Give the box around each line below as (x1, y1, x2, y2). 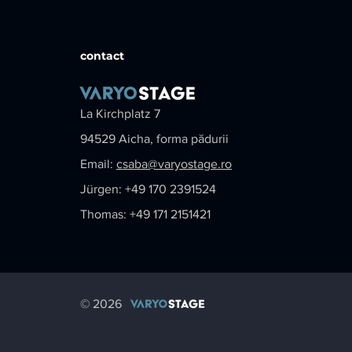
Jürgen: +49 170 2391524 (80, 181, 216, 196)
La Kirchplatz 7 (80, 106, 160, 120)
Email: (80, 156, 116, 170)
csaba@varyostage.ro (116, 156, 232, 170)
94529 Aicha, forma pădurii (80, 131, 229, 145)
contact (80, 48, 124, 63)
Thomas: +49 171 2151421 (80, 207, 211, 221)
